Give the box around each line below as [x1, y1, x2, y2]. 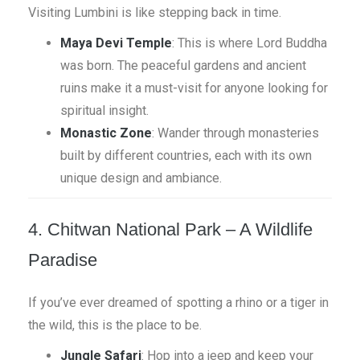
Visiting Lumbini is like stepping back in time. [28, 5, 281, 20]
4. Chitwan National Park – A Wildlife [28, 219, 313, 239]
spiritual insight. [60, 103, 149, 118]
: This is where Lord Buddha [172, 35, 327, 51]
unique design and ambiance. [60, 170, 222, 186]
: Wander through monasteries [152, 125, 319, 141]
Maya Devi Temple [60, 35, 172, 51]
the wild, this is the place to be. [28, 317, 202, 333]
